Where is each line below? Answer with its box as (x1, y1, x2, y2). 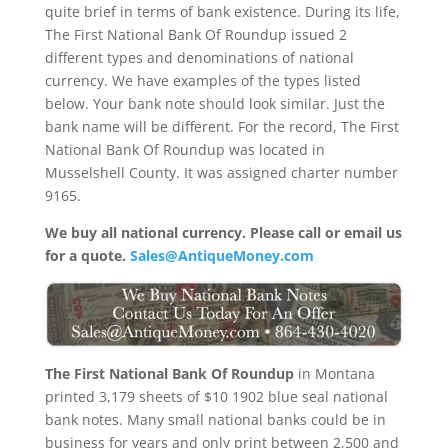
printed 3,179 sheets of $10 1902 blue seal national (44, 386, 388, 406)
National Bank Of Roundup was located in (44, 140, 325, 159)
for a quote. (44, 246, 130, 265)
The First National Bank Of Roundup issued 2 (44, 25, 347, 44)
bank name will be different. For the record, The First (44, 117, 399, 136)
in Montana (293, 363, 375, 383)
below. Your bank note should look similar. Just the (44, 94, 385, 113)
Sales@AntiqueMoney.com (129, 246, 314, 265)
